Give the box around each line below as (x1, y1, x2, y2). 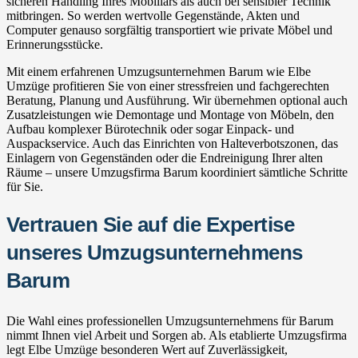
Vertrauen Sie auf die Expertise (6, 213, 295, 236)
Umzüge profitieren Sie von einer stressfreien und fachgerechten (6, 78, 329, 93)
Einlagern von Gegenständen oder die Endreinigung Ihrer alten (6, 150, 323, 165)
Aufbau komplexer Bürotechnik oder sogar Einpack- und (6, 121, 294, 136)
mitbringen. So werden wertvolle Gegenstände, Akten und (6, 8, 300, 22)
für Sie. (6, 179, 43, 193)
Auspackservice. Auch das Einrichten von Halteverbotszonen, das (6, 136, 338, 150)
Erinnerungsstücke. (6, 37, 103, 51)
